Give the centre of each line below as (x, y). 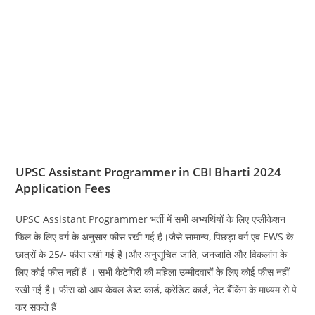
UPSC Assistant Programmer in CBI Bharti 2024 (149, 172)
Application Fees (63, 188)
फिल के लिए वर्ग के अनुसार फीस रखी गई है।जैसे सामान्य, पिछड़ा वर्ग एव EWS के (155, 236)
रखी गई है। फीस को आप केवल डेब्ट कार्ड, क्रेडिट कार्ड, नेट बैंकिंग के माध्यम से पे (156, 289)
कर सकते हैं (36, 307)
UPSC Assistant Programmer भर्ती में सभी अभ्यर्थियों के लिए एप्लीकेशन (151, 219)
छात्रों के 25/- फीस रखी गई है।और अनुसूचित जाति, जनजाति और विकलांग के (152, 254)
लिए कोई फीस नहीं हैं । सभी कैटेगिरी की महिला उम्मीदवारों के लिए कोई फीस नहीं (153, 271)
